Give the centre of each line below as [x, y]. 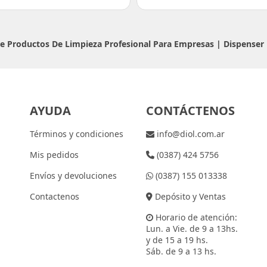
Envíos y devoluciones [73, 176]
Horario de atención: [195, 218]
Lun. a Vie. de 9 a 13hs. [192, 229]
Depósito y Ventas [189, 197]
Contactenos [54, 197]
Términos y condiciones [76, 134]
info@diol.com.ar [189, 134]
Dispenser [244, 44]
